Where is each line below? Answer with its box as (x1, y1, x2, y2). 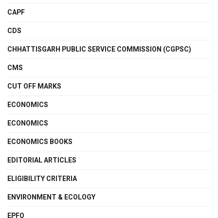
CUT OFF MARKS (7, 81, 61, 92)
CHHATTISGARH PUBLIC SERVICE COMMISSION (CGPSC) (7, 44, 191, 55)
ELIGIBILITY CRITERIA (7, 174, 77, 184)
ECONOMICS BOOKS (7, 137, 73, 147)
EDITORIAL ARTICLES (7, 155, 76, 166)
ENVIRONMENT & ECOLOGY (7, 192, 95, 203)
